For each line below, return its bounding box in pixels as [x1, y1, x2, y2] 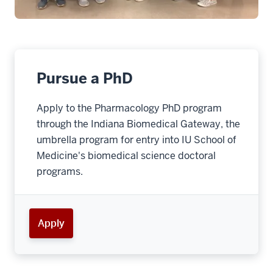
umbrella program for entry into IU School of [37, 133, 236, 146]
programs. [37, 165, 83, 178]
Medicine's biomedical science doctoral [37, 149, 216, 162]
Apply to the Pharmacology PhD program [37, 102, 222, 115]
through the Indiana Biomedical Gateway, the [37, 118, 240, 130]
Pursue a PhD [37, 69, 133, 88]
